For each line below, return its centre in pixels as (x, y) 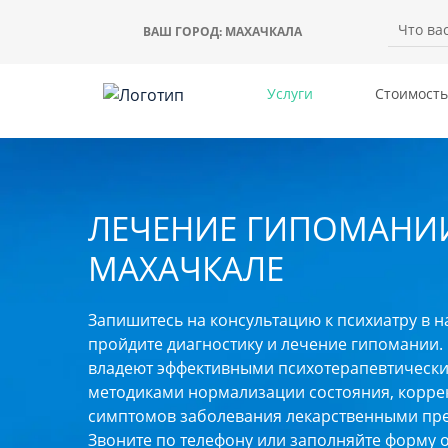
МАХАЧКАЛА (263, 31)
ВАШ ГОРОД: (183, 31)
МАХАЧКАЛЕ (186, 268)
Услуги (290, 93)
